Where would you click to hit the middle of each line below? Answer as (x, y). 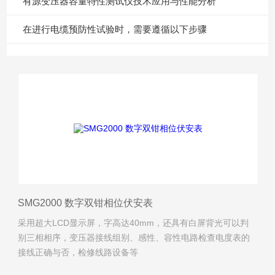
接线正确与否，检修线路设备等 (78, 252)
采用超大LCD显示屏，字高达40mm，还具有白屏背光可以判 (134, 223)
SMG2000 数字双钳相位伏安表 (86, 203)
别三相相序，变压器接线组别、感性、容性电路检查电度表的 (134, 237)
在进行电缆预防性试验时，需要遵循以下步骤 (114, 29)
